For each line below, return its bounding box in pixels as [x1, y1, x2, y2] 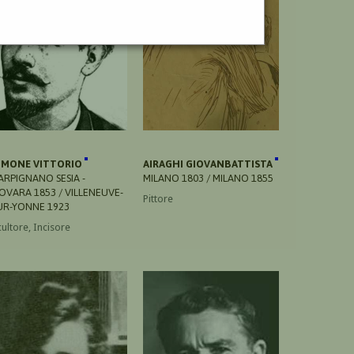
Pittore [143, 192, 173, 205]
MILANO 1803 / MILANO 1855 [143, 171, 273, 184]
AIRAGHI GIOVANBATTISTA [143, 157, 275, 170]
